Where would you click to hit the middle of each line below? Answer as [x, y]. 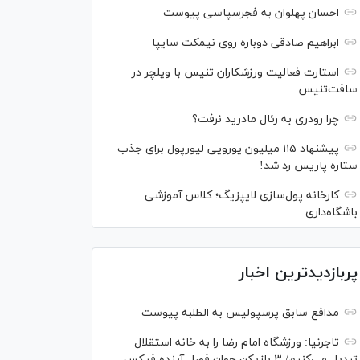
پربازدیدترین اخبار [298, 273]
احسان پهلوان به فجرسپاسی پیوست [251, 13]
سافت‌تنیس [328, 90]
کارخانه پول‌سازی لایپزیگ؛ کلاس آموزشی [242, 196]
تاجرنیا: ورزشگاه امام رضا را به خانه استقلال [237, 343]
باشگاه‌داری [331, 213]
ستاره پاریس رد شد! [309, 166]
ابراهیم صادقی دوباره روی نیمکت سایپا [245, 43]
